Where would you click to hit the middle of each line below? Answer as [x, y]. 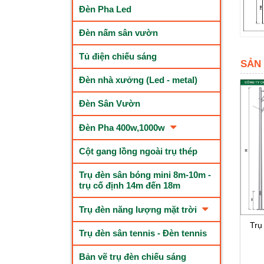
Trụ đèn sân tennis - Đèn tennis [143, 233]
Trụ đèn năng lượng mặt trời [139, 209]
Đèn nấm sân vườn [118, 33]
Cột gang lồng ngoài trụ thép [138, 151]
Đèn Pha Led [105, 9]
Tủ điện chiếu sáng [118, 56]
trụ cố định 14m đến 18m [130, 185]
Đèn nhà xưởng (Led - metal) [138, 80]
